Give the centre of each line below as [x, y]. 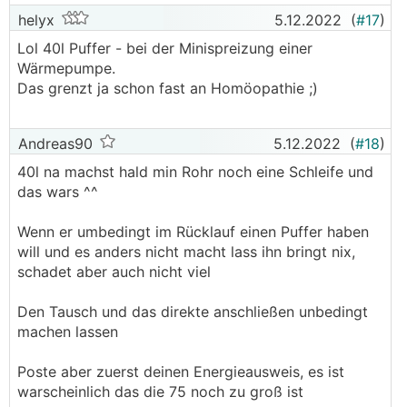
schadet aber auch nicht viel [116, 272]
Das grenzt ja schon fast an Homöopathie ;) [168, 88]
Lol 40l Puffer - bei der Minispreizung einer [165, 48]
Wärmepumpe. [66, 68]
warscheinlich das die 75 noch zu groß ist [160, 392]
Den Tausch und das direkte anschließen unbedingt [193, 312]
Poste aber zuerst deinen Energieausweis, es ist [181, 372]
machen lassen [70, 332]
